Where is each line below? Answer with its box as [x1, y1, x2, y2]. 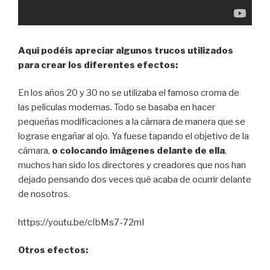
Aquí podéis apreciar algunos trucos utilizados [18, 45, 233, 56]
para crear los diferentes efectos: [18, 59, 178, 71]
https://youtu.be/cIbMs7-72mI [18, 216, 145, 228]
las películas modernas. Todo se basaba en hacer [18, 102, 215, 113]
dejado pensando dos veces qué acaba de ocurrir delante [18, 174, 251, 186]
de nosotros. [18, 189, 70, 200]
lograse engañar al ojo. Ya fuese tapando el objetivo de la [18, 131, 249, 142]
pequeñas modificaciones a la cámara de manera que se [18, 116, 245, 128]
